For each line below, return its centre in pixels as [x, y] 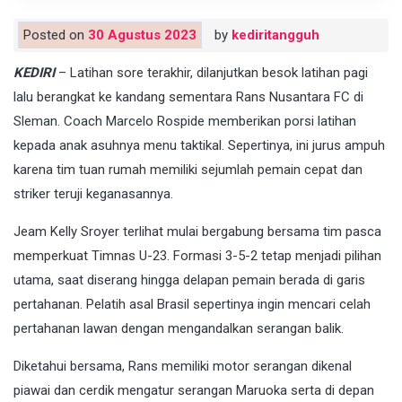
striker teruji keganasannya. [93, 193]
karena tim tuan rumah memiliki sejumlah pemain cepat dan [188, 169]
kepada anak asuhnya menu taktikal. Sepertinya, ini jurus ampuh [199, 145]
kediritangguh [275, 35]
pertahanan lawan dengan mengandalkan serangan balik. [179, 328]
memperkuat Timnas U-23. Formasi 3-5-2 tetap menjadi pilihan [197, 255]
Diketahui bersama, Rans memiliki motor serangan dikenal [183, 366]
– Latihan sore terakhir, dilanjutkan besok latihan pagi [211, 72]
